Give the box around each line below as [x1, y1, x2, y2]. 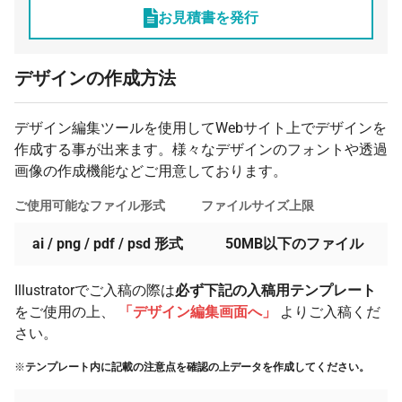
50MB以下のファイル [225, 234, 363, 252]
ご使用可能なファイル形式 [14, 197, 165, 213]
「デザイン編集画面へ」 [118, 302, 276, 320]
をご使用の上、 [14, 302, 118, 320]
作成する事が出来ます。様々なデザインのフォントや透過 [14, 140, 388, 158]
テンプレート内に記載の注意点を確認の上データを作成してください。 [25, 360, 370, 373]
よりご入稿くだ [276, 302, 380, 320]
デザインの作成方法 [14, 66, 176, 89]
